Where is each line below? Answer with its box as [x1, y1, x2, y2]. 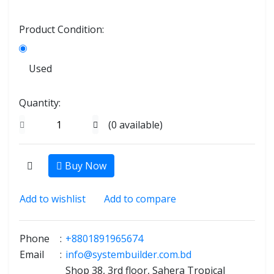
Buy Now [62, 159, 106, 172]
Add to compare [104, 192, 176, 206]
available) [117, 117, 163, 131]
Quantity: [19, 96, 61, 109]
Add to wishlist [20, 192, 86, 206]
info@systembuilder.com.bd [65, 248, 191, 261]
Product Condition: [19, 23, 104, 36]
